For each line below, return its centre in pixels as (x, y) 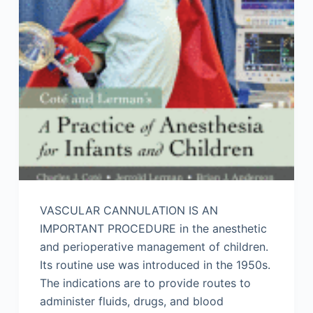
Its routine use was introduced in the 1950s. (155, 265)
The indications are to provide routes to (145, 283)
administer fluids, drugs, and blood (131, 301)
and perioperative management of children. (154, 247)
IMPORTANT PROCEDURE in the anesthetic (153, 229)
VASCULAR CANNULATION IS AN (129, 211)
